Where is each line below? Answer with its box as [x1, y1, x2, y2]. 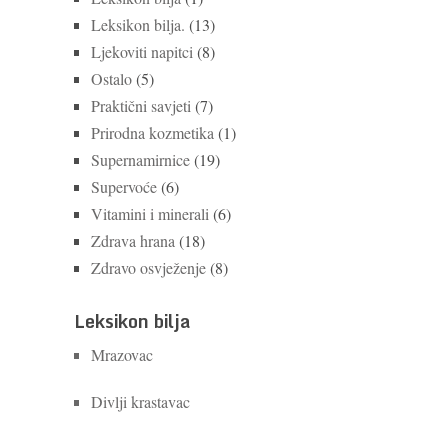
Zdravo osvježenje [91, 256, 206, 278]
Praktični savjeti [91, 94, 191, 116]
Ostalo [91, 67, 132, 89]
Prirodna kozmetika [91, 121, 214, 143]
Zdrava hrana [91, 229, 175, 251]
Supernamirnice [91, 148, 190, 170]
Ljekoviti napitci [91, 40, 193, 62]
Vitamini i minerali [91, 202, 209, 224]
